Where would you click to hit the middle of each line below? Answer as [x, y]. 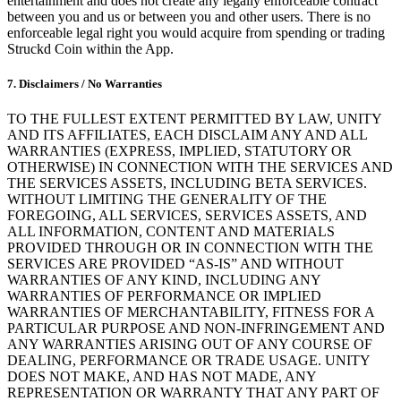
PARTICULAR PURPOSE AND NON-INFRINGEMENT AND [196, 328]
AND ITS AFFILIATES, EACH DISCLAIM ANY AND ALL [187, 135]
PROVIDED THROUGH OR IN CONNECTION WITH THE [190, 248]
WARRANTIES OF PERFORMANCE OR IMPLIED [164, 296]
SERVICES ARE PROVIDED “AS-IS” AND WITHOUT [175, 264]
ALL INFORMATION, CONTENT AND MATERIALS [171, 232]
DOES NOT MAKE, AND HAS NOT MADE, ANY [162, 377]
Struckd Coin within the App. [90, 48]
